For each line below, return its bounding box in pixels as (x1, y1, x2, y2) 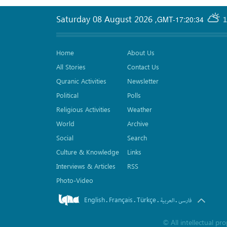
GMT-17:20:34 (157, 14, 204, 24)
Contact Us (127, 62, 160, 71)
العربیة (160, 196, 174, 205)
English (84, 195, 105, 204)
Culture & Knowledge (56, 147, 119, 156)
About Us (127, 48, 155, 57)
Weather (127, 105, 153, 113)
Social (56, 133, 73, 142)
